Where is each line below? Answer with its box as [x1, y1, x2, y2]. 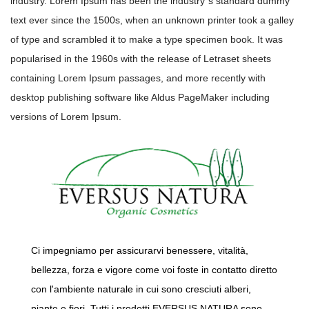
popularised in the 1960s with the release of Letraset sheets [10, 53, 271, 65]
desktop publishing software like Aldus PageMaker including [10, 92, 270, 103]
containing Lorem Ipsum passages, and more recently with [10, 72, 266, 84]
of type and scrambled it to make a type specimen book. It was [10, 34, 283, 46]
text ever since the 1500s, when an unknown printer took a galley [10, 14, 294, 26]
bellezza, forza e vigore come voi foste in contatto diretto [31, 264, 277, 276]
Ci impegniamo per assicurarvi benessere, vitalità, [31, 245, 248, 257]
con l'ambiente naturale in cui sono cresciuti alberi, [31, 283, 251, 295]
